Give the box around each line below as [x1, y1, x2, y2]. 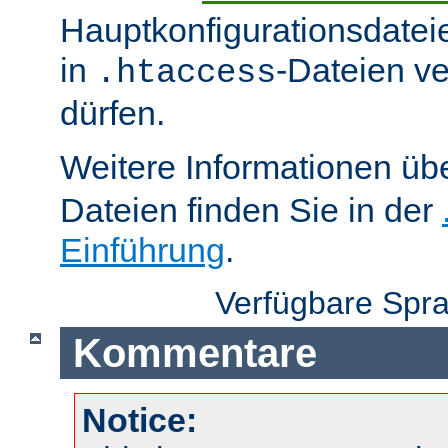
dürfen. [60, 94, 165, 133]
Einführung [60, 231, 225, 270]
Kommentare [72, 330, 317, 375]
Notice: [82, 401, 197, 440]
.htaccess [96, 54, 276, 93]
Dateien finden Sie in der [60, 191, 442, 230]
